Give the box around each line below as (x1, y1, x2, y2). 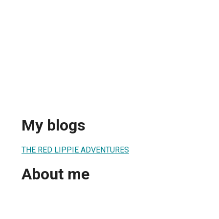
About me (22, 165, 89, 184)
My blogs (22, 116, 86, 135)
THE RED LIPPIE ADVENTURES (22, 145, 129, 154)
